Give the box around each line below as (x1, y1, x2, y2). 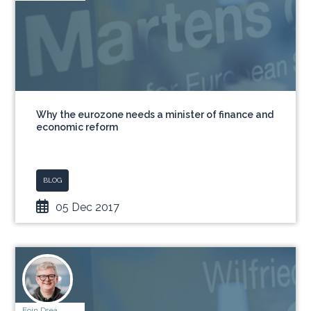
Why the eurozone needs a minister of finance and (36, 109, 274, 120)
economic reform (36, 121, 119, 133)
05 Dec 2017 (56, 201, 120, 214)
